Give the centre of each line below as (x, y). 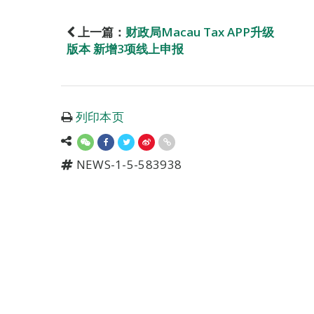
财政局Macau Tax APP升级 (200, 32)
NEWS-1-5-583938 (128, 164)
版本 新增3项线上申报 (125, 49)
